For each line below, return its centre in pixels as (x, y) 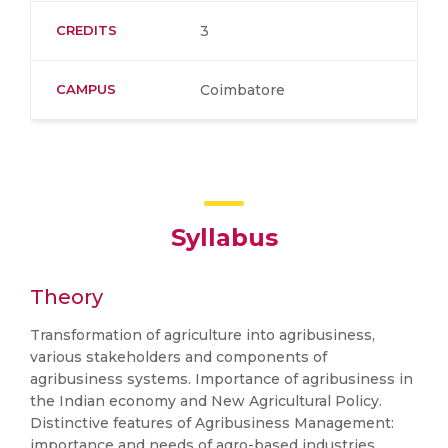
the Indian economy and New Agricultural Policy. (206, 401)
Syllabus (224, 237)
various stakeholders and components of (178, 357)
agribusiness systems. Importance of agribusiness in (221, 379)
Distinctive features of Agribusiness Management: (212, 423)
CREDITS (86, 30)
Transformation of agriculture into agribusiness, (202, 335)
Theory (66, 297)
